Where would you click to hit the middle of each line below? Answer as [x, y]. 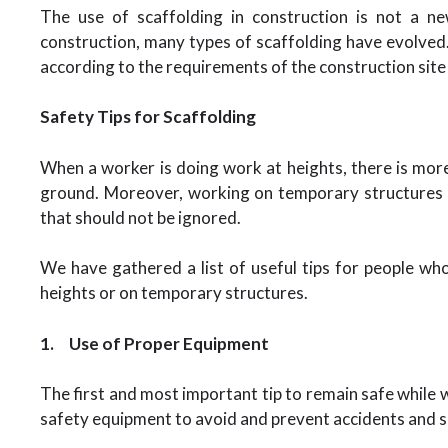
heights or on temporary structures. [174, 292]
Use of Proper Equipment [169, 343]
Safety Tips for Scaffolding [148, 116]
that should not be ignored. [140, 217]
